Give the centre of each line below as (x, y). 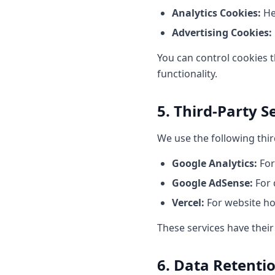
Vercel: (188, 203)
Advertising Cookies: (222, 33)
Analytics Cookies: (216, 13)
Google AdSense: (212, 183)
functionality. (187, 74)
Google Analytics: (215, 163)
